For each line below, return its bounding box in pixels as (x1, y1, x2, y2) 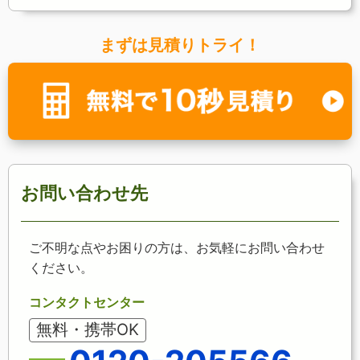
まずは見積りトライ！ (100, 35, 260, 55)
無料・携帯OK (36, 319, 139, 339)
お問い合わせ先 (21, 182, 148, 203)
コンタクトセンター (29, 293, 145, 310)
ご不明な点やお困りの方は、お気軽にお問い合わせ (29, 239, 325, 256)
